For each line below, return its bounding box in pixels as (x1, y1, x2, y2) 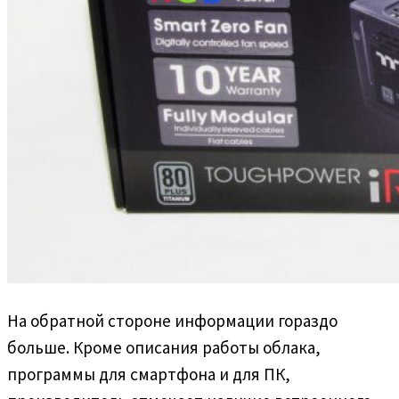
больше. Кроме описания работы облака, (7, 336, 321, 358)
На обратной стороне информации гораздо (7, 309, 338, 331)
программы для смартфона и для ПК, (7, 362, 290, 385)
